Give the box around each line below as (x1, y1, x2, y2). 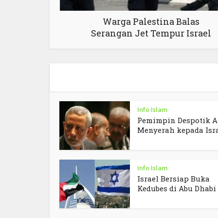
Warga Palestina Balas (102, 16, 200, 28)
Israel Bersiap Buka (137, 174, 210, 184)
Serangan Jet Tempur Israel (91, 27, 211, 39)
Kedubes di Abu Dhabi (137, 183, 216, 194)
